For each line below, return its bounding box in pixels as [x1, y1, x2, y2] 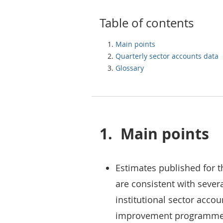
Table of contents [100, 15, 194, 31]
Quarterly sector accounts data [115, 51, 219, 61]
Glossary [115, 63, 144, 73]
